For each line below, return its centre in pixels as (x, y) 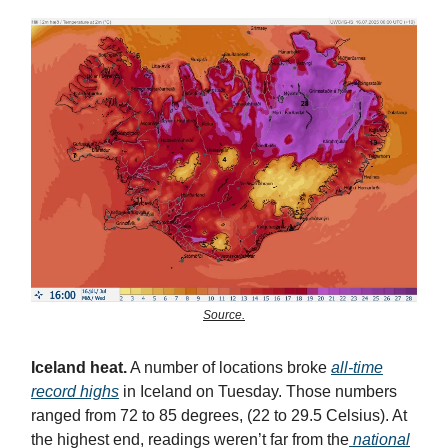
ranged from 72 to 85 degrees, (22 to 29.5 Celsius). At (219, 416)
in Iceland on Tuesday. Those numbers (258, 392)
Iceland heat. (79, 368)
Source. (224, 315)
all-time (357, 368)
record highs (75, 392)
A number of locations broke (229, 368)
